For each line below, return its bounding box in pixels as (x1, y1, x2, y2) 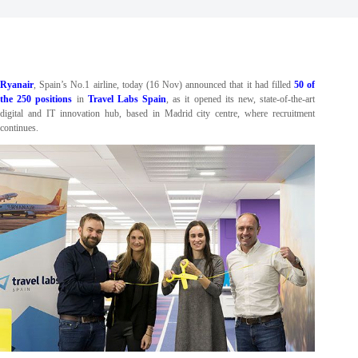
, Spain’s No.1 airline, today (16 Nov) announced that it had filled (34, 79, 295, 90)
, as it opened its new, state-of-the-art (166, 93, 316, 105)
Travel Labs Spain (87, 93, 167, 105)
